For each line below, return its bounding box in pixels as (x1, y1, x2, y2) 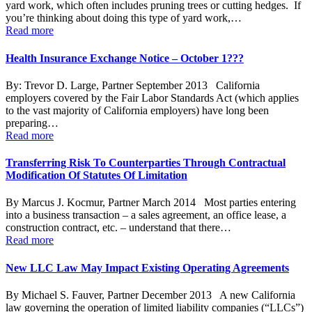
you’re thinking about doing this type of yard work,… (6, 12, 242, 24)
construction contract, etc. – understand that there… (6, 221, 231, 234)
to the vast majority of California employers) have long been (6, 104, 269, 116)
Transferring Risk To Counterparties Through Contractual (6, 157, 286, 169)
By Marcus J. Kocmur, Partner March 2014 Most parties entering (6, 196, 296, 209)
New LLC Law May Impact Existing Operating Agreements (6, 261, 289, 274)
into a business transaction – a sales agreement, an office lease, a (6, 209, 286, 221)
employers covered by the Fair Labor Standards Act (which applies (6, 91, 299, 104)
